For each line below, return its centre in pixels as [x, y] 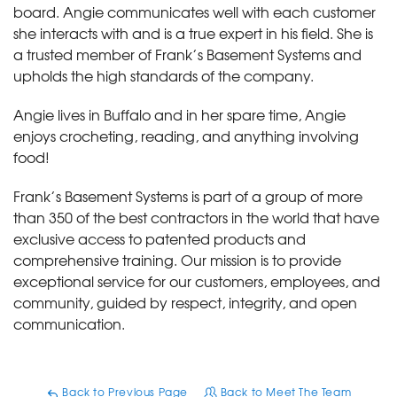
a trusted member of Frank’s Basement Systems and [187, 54]
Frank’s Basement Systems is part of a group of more [188, 195]
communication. [69, 323]
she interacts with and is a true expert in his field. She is [193, 32]
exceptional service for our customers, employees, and [197, 280]
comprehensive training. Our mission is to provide [177, 259]
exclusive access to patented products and [160, 238]
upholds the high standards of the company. [163, 75]
